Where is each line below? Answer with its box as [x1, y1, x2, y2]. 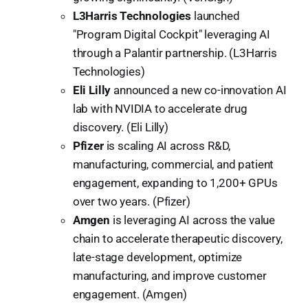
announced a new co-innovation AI [111, 82, 287, 97]
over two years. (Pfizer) [72, 194, 190, 208]
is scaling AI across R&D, [103, 138, 231, 153]
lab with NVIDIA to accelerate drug [72, 101, 247, 115]
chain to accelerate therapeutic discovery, [72, 231, 283, 245]
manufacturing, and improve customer [72, 268, 267, 283]
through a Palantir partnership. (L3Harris [72, 45, 277, 60]
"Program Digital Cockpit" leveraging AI [72, 27, 271, 41]
